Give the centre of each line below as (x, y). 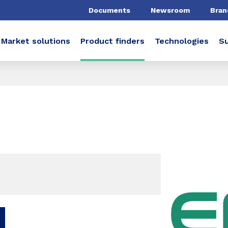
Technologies (182, 41)
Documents (109, 10)
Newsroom (170, 10)
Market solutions (36, 41)
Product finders (112, 41)
